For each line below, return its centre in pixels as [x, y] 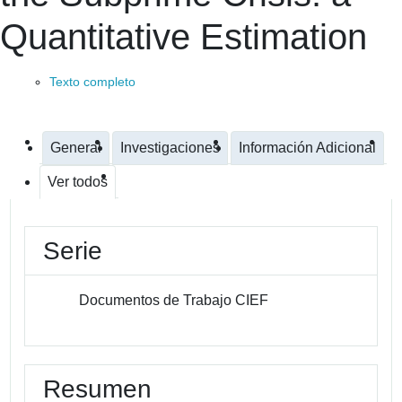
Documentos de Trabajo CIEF [174, 300]
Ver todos [78, 181]
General [76, 147]
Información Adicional [307, 147]
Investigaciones [170, 147]
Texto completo [92, 81]
